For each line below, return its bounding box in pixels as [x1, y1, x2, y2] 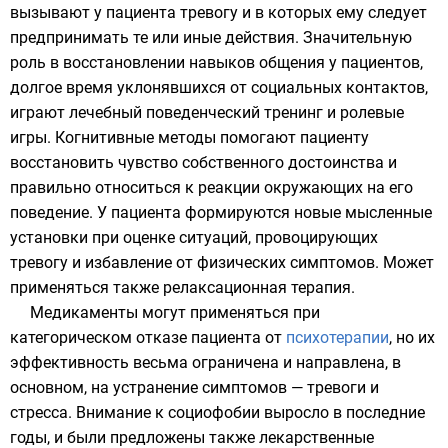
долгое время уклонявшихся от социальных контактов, [10, 78, 428, 97]
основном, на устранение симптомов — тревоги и [10, 378, 379, 397]
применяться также [10, 278, 163, 297]
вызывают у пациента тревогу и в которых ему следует [10, 3, 427, 22]
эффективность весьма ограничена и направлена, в [10, 353, 401, 372]
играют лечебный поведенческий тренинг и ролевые [10, 103, 404, 122]
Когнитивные [55, 128, 154, 147]
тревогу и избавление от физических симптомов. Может [10, 253, 434, 272]
